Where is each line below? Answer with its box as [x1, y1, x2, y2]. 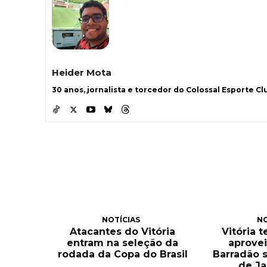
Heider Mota [52, 67, 111, 79]
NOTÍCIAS [102, 215, 141, 224]
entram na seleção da [67, 237, 179, 249]
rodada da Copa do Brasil [57, 248, 188, 260]
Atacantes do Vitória [70, 225, 176, 237]
